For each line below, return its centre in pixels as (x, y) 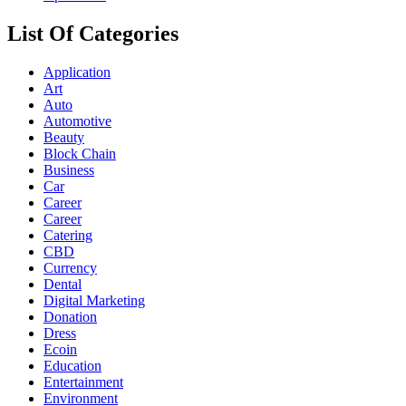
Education (72, 366)
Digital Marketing (94, 301)
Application (77, 72)
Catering (68, 236)
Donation (70, 317)
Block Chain (80, 154)
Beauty (64, 138)
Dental (63, 285)
